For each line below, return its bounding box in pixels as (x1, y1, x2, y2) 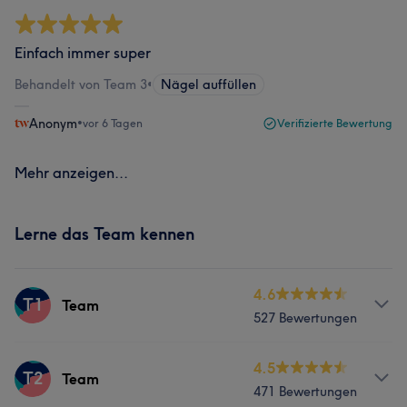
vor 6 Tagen (83, 116, 143, 130)
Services (15, 358, 71, 376)
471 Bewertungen (253, 383, 357, 400)
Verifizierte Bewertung (277, 116, 392, 130)
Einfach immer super (15, 44, 151, 62)
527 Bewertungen (253, 310, 357, 326)
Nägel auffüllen (161, 76, 256, 93)
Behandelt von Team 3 (15, 76, 147, 93)
